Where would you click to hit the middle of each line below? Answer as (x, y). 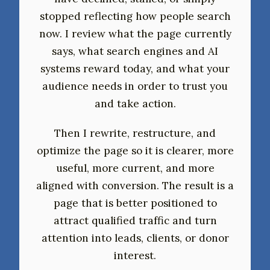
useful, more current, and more (135, 168)
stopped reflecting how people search (135, 16)
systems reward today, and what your (135, 68)
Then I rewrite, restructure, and (135, 133)
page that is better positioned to (135, 203)
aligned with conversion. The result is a (135, 185)
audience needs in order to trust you (135, 86)
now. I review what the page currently (135, 33)
